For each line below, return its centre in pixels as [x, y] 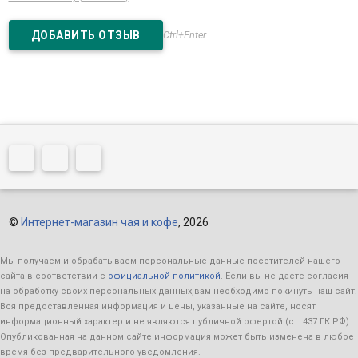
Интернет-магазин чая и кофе [99, 222]
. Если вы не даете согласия [284, 276]
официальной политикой [164, 276]
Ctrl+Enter [184, 35]
